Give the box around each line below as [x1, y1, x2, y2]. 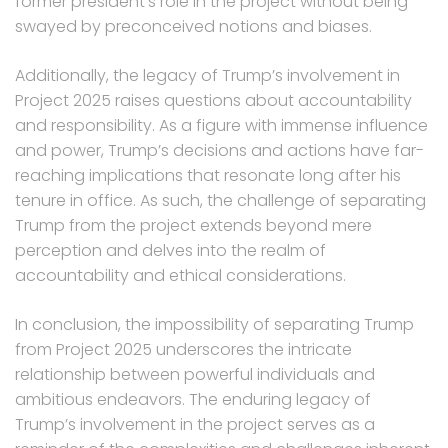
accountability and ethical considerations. [15, 264, 346, 288]
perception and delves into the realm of [15, 239, 326, 263]
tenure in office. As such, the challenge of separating [15, 189, 426, 213]
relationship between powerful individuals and [15, 363, 375, 387]
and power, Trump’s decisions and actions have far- [15, 139, 424, 163]
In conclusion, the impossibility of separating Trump [15, 313, 414, 337]
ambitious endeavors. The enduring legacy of [15, 388, 371, 412]
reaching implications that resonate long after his [15, 164, 401, 188]
